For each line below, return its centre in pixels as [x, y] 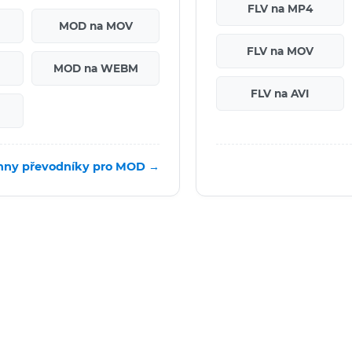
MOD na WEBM [95, 68]
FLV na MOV [280, 51]
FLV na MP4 [280, 8]
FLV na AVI [280, 93]
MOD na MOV [95, 26]
